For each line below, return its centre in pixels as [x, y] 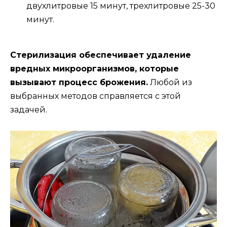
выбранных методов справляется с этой [96, 96]
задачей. [29, 110]
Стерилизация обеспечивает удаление [101, 55]
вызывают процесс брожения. [79, 83]
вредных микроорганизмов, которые [94, 69]
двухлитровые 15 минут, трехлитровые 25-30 [121, 6]
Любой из [170, 83]
